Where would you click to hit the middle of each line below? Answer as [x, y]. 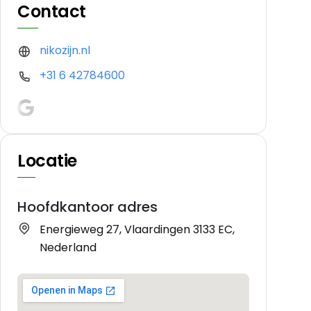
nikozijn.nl [65, 51]
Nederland [68, 247]
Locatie [47, 160]
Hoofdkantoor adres [87, 207]
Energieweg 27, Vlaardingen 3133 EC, [137, 229]
